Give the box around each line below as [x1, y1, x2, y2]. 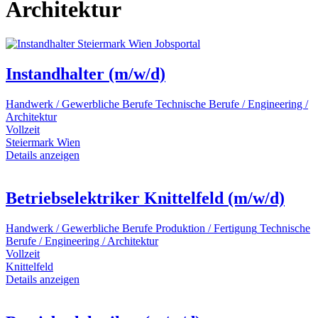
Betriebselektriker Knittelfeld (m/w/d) [6, 188, 285, 207]
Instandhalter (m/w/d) [6, 65, 165, 84]
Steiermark [6, 136, 54, 148]
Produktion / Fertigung [155, 221, 257, 234]
